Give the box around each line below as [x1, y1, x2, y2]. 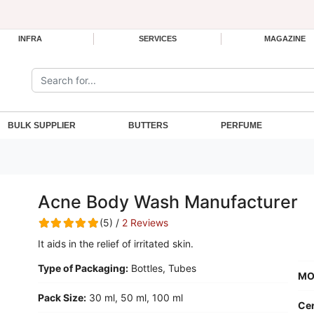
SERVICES [138, 34, 177, 43]
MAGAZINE [264, 34, 306, 43]
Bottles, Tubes [131, 262, 196, 274]
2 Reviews [122, 217, 168, 228]
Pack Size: [38, 292, 86, 303]
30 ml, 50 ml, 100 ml [89, 292, 183, 303]
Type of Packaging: [38, 262, 128, 274]
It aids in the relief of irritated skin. [38, 238, 193, 250]
